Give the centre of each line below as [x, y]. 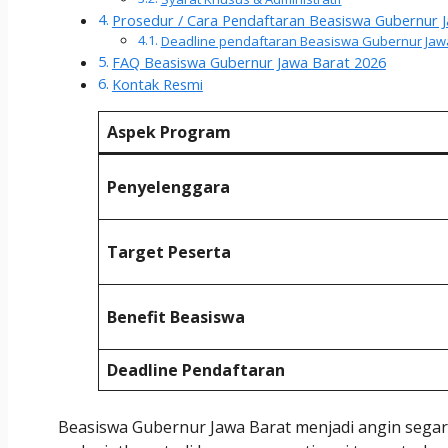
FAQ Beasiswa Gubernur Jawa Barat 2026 [248, 62]
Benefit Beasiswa [176, 316]
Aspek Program [169, 131]
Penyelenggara [168, 186]
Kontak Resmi [157, 84]
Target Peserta [169, 251]
